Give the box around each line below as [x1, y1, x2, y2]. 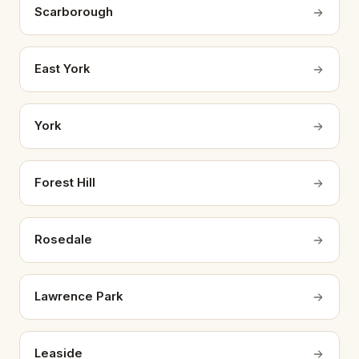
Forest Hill [34, 175, 95, 191]
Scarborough [34, 5, 113, 20]
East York [34, 62, 91, 77]
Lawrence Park [34, 289, 123, 305]
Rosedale [34, 232, 92, 248]
